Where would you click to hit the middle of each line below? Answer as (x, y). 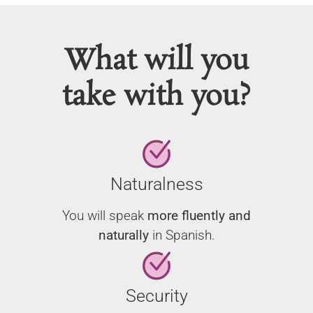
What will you (156, 62)
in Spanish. (182, 235)
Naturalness (156, 184)
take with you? (156, 97)
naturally (123, 235)
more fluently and (199, 216)
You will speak (105, 216)
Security (156, 296)
